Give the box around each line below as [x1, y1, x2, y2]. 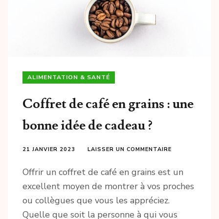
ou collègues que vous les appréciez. [22, 195, 170, 207]
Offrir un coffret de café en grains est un [22, 166, 183, 178]
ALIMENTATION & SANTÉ [27, 73, 110, 82]
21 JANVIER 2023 [22, 146, 75, 153]
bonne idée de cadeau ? [22, 117, 153, 134]
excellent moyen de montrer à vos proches [22, 180, 194, 193]
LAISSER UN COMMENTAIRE [88, 146, 172, 153]
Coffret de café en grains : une [22, 95, 194, 113]
